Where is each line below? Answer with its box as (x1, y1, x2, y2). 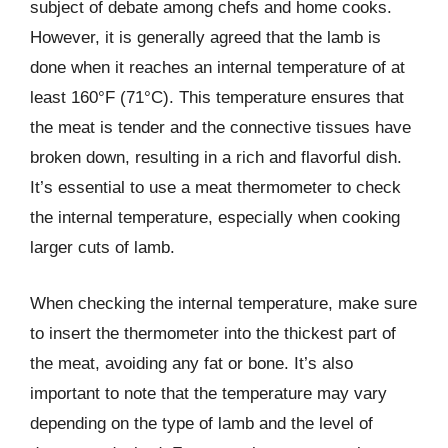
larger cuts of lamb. (30, 238, 175, 257)
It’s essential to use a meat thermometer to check (30, 178, 401, 197)
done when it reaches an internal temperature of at (30, 58, 405, 77)
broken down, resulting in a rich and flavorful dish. (30, 148, 402, 167)
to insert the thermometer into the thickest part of (30, 323, 396, 343)
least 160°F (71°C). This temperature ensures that (30, 88, 404, 107)
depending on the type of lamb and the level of (30, 413, 373, 433)
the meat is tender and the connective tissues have (30, 118, 411, 137)
